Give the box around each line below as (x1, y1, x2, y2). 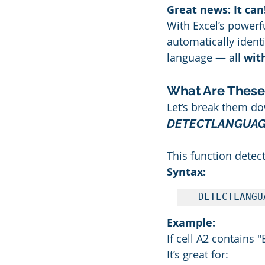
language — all (167, 50, 244, 65)
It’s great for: (167, 247, 228, 262)
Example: (167, 215, 215, 231)
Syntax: (167, 164, 206, 180)
